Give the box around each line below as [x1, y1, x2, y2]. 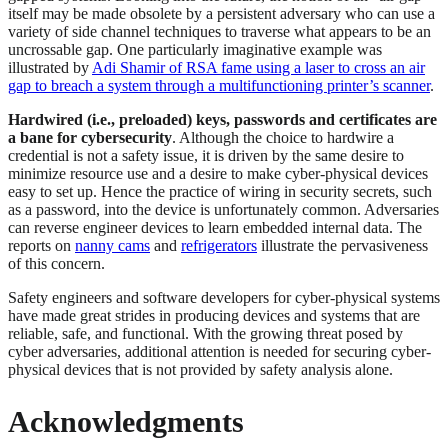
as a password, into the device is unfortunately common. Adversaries [8, 201, 439, 219]
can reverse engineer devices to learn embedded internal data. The [8, 219, 422, 237]
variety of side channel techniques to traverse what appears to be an [8, 23, 431, 41]
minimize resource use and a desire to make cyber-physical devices [8, 165, 428, 183]
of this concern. [8, 255, 105, 273]
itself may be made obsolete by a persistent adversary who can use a [8, 5, 435, 23]
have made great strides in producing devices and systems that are [8, 307, 420, 325]
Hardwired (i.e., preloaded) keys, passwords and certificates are [8, 111, 437, 129]
